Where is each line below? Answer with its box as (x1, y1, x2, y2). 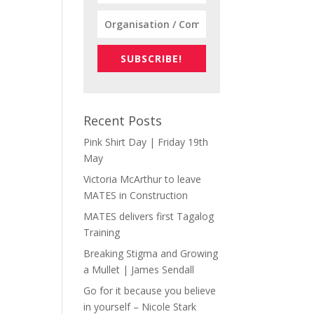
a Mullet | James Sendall (83, 262, 195, 276)
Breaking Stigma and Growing (83, 246, 219, 260)
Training (83, 225, 121, 239)
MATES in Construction (83, 188, 189, 202)
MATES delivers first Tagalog (83, 209, 214, 223)
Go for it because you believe (83, 283, 217, 297)
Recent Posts (83, 111, 163, 129)
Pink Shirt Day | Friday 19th (83, 135, 209, 149)
